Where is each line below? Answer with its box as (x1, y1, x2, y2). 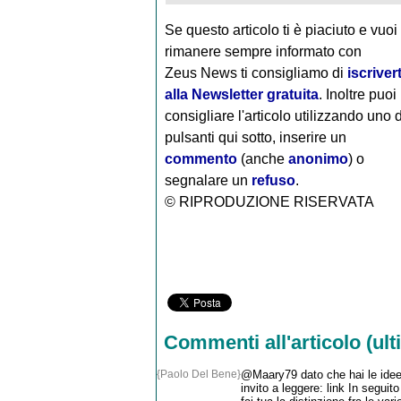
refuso (251, 172, 295, 188)
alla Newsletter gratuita (164, 86, 319, 102)
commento (164, 150, 237, 166)
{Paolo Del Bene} (156, 367, 241, 380)
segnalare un (164, 172, 252, 188)
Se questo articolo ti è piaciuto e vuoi (164, 21, 397, 38)
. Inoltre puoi (318, 86, 397, 102)
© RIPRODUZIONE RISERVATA (164, 193, 374, 209)
